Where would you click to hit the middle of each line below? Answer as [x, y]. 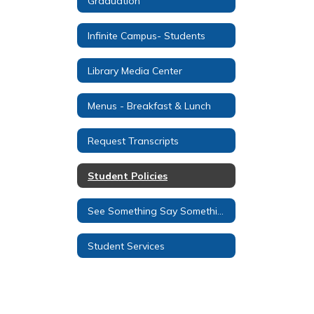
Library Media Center [135, 70]
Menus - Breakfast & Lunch [149, 105]
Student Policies [128, 176]
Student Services [126, 246]
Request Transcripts [133, 141]
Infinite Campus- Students [146, 35]
